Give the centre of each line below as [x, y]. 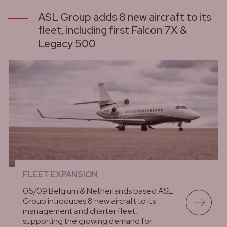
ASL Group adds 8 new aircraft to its [125, 17]
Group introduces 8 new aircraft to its [89, 201]
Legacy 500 [67, 44]
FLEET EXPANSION [60, 174]
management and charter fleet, [80, 211]
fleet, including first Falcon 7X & [112, 30]
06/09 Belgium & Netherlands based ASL [98, 191]
